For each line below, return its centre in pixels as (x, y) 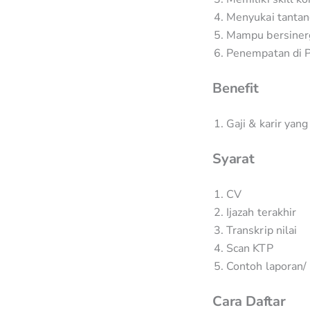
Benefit (236, 88)
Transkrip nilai (262, 230)
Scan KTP (250, 248)
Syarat (234, 159)
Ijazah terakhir (262, 212)
